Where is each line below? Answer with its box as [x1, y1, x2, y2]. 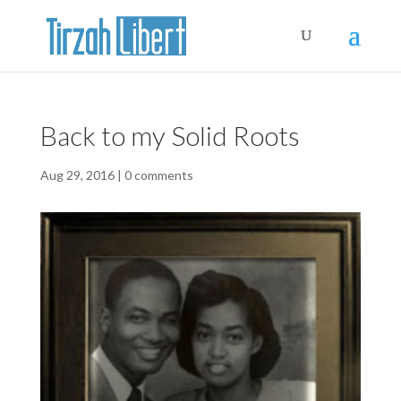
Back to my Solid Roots [39, 119, 300, 151]
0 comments [124, 167, 193, 183]
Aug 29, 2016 [39, 167, 115, 183]
